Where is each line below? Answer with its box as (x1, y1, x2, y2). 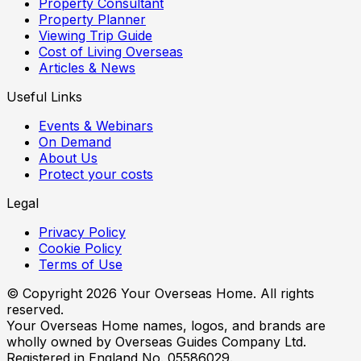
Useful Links (6, 88, 82, 105)
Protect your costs (39, 165, 153, 182)
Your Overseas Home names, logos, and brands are (6, 317, 326, 334)
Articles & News (39, 59, 135, 76)
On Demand (39, 133, 111, 150)
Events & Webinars (39, 117, 153, 134)
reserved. (6, 301, 64, 317)
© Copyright (6, 284, 86, 301)
